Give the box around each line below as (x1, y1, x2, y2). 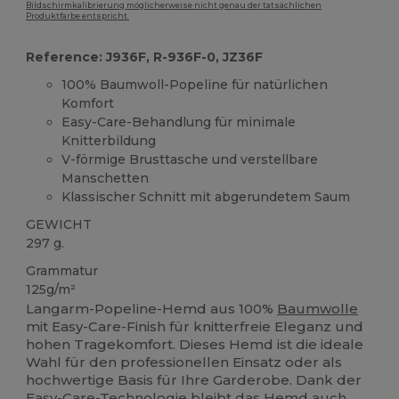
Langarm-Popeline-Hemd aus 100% (26, 300, 278, 318)
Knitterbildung (61, 132, 157, 149)
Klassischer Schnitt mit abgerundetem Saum (61, 188, 351, 205)
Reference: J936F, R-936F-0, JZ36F (26, 48, 264, 65)
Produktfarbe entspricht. (26, 11, 130, 20)
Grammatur (26, 262, 99, 279)
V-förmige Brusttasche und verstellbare (61, 151, 319, 167)
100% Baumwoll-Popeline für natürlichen (61, 76, 329, 93)
